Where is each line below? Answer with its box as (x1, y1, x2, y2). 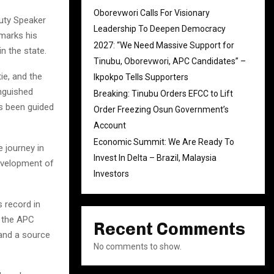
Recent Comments (94, 219, 245, 239)
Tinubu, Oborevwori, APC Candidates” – (94, 56, 246, 66)
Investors (94, 169, 129, 179)
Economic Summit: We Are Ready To (94, 137, 234, 147)
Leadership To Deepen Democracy (94, 24, 226, 34)
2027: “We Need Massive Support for (94, 40, 234, 50)
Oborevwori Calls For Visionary (94, 8, 210, 18)
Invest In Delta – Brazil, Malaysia (94, 153, 217, 163)
